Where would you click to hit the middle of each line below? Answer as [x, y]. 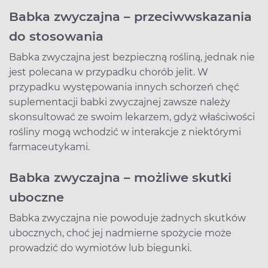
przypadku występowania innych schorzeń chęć [124, 87]
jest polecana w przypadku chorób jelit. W [109, 72]
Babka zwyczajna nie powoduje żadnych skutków [127, 218]
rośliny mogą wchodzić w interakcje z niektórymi [125, 132]
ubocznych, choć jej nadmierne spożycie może [120, 233]
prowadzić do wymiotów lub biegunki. [100, 248]
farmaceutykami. [49, 147]
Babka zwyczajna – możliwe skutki [120, 178]
